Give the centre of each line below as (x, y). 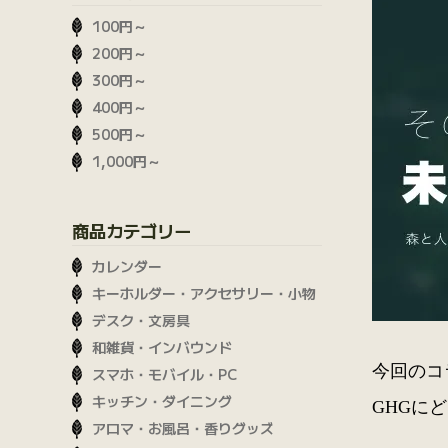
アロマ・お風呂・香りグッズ (183, 428)
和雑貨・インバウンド (162, 347)
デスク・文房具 (141, 320)
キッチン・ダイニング (162, 401)
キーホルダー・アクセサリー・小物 (204, 293)
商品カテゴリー (131, 231)
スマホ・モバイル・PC (164, 374)
